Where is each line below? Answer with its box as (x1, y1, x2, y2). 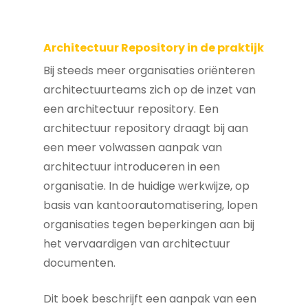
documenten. (43, 255, 115, 271)
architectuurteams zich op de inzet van (43, 82, 256, 98)
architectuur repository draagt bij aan (43, 120, 248, 136)
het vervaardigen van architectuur (43, 236, 230, 252)
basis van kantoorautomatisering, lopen (43, 197, 258, 213)
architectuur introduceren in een (43, 159, 220, 175)
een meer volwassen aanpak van (43, 140, 222, 155)
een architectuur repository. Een (43, 101, 219, 117)
